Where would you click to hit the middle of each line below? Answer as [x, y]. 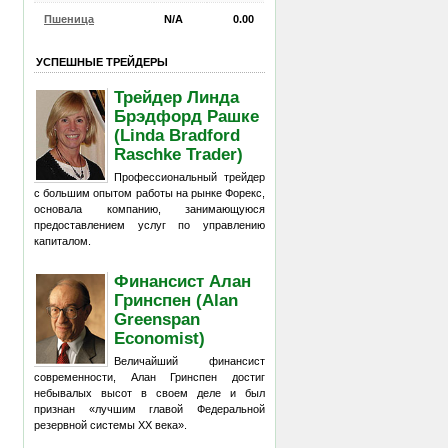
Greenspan [157, 318]
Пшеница [69, 18]
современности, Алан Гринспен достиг [149, 377]
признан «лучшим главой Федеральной [149, 409]
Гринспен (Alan [176, 299]
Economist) [160, 337]
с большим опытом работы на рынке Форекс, [149, 193]
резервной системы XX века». [110, 425]
